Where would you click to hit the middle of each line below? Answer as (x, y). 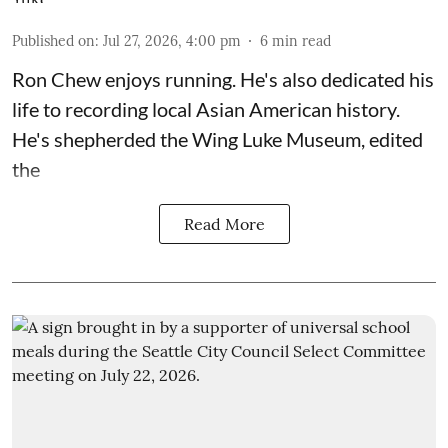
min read (301, 41)
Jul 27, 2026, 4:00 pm (172, 41)
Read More (224, 224)
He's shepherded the (102, 139)
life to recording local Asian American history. (206, 109)
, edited (392, 139)
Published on (53, 41)
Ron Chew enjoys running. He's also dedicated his (223, 79)
